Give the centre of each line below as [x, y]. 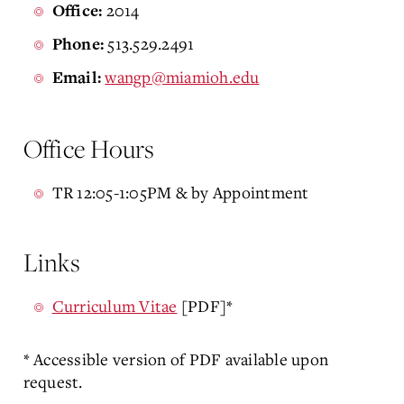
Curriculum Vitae [115, 306]
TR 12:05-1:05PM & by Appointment [180, 192]
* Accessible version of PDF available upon [175, 359]
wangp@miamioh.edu [182, 77]
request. [53, 381]
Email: [76, 78]
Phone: [78, 45]
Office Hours [89, 148]
